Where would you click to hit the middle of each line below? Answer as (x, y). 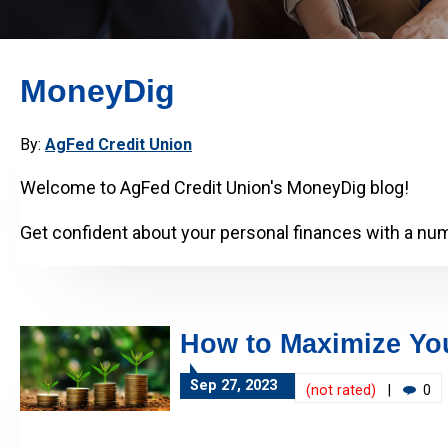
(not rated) (341, 391)
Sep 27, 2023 (233, 386)
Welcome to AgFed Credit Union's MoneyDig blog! (216, 188)
